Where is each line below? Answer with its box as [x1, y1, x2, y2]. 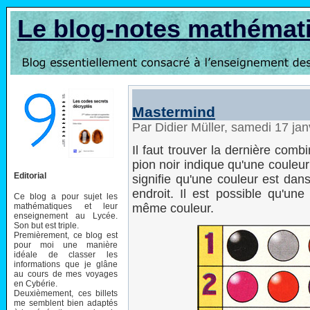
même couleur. [132, 201, 214, 215]
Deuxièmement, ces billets [14, 288, 118, 298]
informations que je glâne [14, 259, 118, 269]
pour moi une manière [14, 239, 118, 250]
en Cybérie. [14, 278, 57, 289]
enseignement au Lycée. [14, 210, 118, 221]
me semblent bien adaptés [14, 298, 118, 308]
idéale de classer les [14, 249, 118, 259]
